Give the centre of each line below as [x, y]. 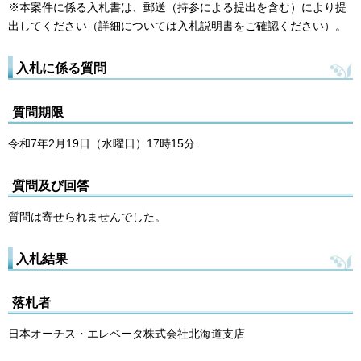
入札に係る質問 [61, 68]
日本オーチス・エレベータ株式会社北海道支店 [127, 334]
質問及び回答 [51, 185]
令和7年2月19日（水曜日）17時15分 [102, 144]
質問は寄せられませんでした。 [87, 216]
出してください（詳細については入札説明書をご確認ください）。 [177, 26]
